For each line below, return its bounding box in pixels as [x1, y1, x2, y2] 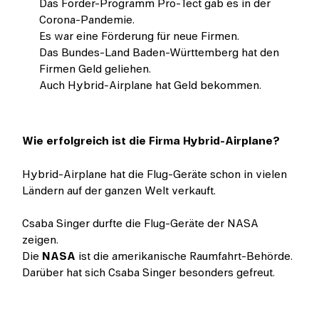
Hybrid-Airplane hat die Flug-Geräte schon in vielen [22, 165, 288, 183]
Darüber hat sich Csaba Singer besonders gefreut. [22, 263, 276, 281]
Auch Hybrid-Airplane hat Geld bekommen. [39, 77, 262, 95]
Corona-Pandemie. [39, 11, 135, 29]
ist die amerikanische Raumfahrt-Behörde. [75, 247, 293, 265]
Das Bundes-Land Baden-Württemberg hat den [39, 44, 280, 62]
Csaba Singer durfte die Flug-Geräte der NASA [22, 214, 259, 232]
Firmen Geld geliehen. [39, 61, 152, 78]
